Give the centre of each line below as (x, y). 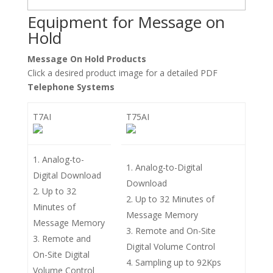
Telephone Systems (71, 87)
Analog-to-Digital (169, 167)
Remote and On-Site (175, 230)
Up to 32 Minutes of (175, 199)
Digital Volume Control (171, 246)
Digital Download (67, 175)
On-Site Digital (61, 254)
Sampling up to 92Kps (178, 262)
